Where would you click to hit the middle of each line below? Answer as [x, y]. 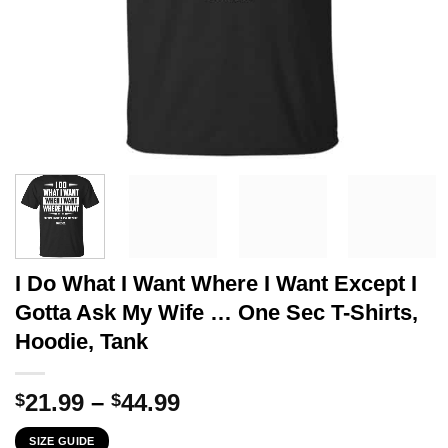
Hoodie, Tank [81, 341]
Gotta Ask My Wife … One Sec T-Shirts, [216, 312]
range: [215, 425]
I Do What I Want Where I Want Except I [216, 283]
